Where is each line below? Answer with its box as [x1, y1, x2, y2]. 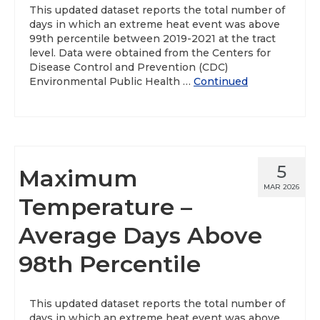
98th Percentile [19, 250, 201, 278]
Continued [194, 75, 248, 88]
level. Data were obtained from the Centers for [29, 46, 271, 59]
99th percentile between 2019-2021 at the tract [29, 32, 276, 45]
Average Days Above [19, 221, 262, 249]
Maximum [19, 164, 138, 192]
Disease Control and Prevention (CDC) [29, 61, 228, 74]
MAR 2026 [264, 182, 299, 191]
